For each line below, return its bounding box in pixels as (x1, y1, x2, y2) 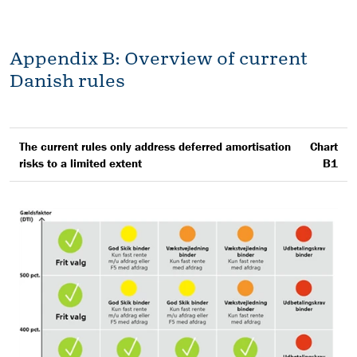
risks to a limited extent (19, 155, 142, 171)
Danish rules (10, 69, 125, 92)
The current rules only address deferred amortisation (19, 138, 291, 154)
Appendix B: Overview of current (10, 46, 308, 70)
